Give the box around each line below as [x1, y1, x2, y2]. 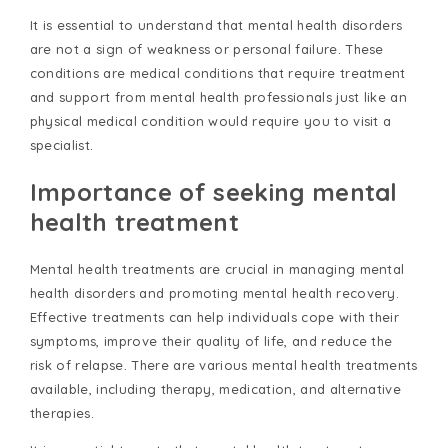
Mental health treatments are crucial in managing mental [29, 260, 405, 277]
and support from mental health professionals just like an [29, 89, 408, 106]
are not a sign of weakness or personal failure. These [29, 41, 384, 58]
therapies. [29, 404, 95, 421]
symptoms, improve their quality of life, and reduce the [29, 332, 393, 349]
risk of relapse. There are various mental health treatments [29, 356, 418, 373]
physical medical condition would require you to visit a [29, 113, 392, 130]
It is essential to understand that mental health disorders [29, 17, 403, 34]
